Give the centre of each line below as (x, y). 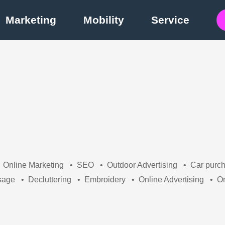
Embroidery (105, 179)
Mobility (104, 20)
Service (170, 20)
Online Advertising (171, 179)
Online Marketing (33, 165)
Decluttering (50, 179)
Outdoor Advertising (142, 165)
